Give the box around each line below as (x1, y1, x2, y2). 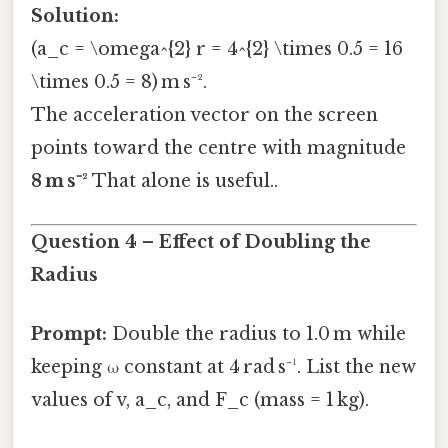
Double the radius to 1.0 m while (107, 323, 406, 346)
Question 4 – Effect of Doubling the (31, 231, 371, 254)
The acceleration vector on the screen (31, 103, 378, 126)
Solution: (31, 4, 119, 27)
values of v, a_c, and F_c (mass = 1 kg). (31, 389, 369, 412)
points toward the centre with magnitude (31, 136, 406, 159)
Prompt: (31, 323, 107, 346)
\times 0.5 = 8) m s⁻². (31, 70, 207, 93)
